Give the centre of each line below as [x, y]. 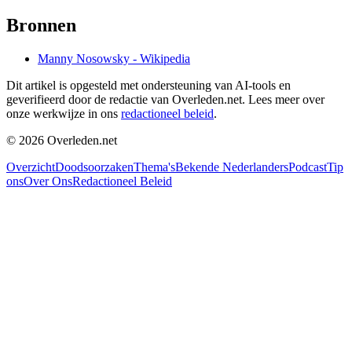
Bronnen [41, 26]
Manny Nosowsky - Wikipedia [114, 59]
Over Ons [48, 181]
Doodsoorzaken [94, 167]
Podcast [308, 167]
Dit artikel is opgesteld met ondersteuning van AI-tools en [148, 86]
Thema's [154, 167]
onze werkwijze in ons [62, 114]
